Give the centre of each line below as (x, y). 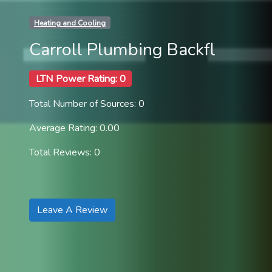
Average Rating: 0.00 (74, 128)
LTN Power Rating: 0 (80, 79)
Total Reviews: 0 (65, 153)
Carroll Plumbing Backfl (122, 49)
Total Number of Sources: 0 (87, 104)
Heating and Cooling (70, 23)
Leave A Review (72, 210)
